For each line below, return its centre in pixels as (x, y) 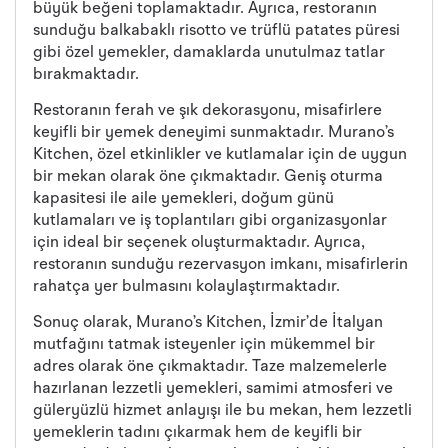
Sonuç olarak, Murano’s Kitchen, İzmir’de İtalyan (208, 323)
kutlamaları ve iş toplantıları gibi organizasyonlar (210, 220)
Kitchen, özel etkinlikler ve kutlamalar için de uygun (220, 154)
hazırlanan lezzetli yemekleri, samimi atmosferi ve (213, 389)
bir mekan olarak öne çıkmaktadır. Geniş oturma (208, 176)
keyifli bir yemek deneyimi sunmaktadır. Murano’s (213, 132)
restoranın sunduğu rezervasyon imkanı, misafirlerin (220, 264)
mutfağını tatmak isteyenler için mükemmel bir (204, 345)
